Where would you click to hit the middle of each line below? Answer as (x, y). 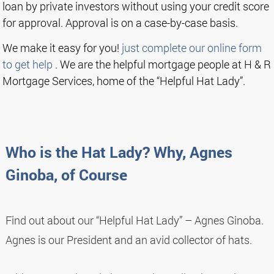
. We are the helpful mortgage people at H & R (162, 64)
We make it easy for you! (62, 47)
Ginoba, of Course (66, 174)
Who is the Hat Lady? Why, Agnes (119, 152)
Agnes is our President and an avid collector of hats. (128, 239)
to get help (28, 64)
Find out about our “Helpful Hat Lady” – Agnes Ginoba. (134, 220)
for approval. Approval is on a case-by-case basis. (120, 22)
